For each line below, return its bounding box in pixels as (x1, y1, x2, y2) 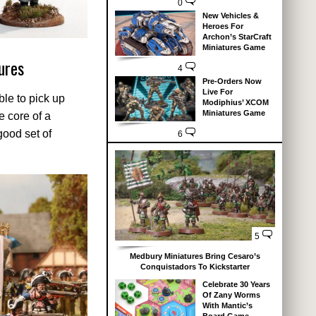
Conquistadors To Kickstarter (140, 262, 250, 271)
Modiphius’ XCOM (202, 98, 269, 107)
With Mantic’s (202, 301, 253, 310)
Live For (202, 87, 233, 97)
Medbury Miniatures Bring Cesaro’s (130, 252, 260, 260)
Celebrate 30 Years (202, 280, 270, 288)
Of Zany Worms (202, 291, 260, 299)
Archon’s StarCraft (202, 32, 272, 42)
